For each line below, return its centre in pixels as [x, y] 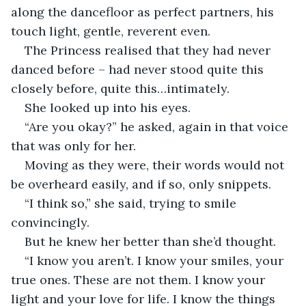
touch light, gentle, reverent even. [112, 31]
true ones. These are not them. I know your [140, 279]
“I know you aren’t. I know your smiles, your [156, 260]
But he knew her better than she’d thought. [152, 241]
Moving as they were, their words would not [156, 165]
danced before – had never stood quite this [139, 69]
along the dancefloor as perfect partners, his [144, 12]
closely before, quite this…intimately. [122, 88]
